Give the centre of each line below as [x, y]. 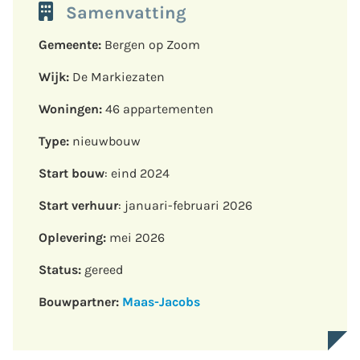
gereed [102, 269]
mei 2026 [135, 237]
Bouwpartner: [79, 301]
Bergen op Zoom [151, 44]
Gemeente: [70, 44]
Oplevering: [72, 237]
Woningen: [70, 108]
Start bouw [72, 173]
